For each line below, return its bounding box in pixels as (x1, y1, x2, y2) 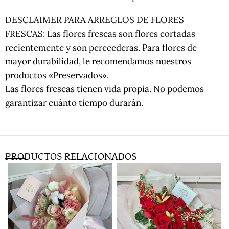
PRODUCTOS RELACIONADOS (5, 151, 136, 163)
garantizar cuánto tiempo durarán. (5, 97, 143, 108)
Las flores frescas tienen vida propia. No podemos (5, 83, 204, 95)
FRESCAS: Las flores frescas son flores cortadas (5, 28, 195, 39)
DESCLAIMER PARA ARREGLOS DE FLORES (5, 14, 184, 26)
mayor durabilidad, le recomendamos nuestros (5, 55, 191, 67)
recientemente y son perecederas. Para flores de (5, 41, 197, 53)
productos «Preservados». (5, 69, 109, 81)
